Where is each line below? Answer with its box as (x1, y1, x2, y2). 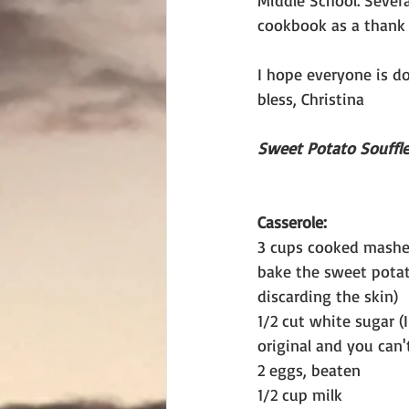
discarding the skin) (257, 286, 398, 306)
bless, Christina (257, 89, 364, 109)
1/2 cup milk (257, 384, 342, 404)
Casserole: (257, 212, 327, 232)
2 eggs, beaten (257, 360, 361, 380)
